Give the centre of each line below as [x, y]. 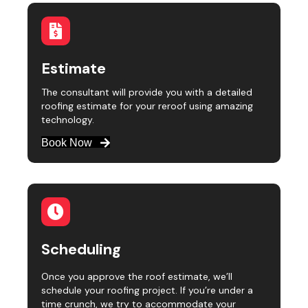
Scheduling [81, 250]
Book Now [67, 143]
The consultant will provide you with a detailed [147, 92]
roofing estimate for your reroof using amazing [147, 106]
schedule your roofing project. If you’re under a [147, 290]
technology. [68, 119]
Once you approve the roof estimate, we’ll [137, 277]
